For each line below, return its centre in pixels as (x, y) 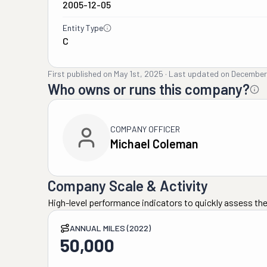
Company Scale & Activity (128, 186)
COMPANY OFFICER (145, 129)
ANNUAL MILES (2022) (110, 228)
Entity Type (83, 28)
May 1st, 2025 (139, 74)
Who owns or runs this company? (149, 89)
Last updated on (199, 74)
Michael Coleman (154, 144)
